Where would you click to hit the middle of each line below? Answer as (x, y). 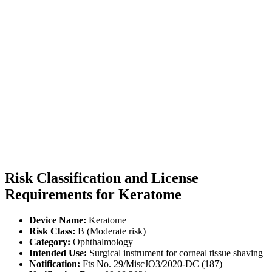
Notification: (55, 263)
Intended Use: (58, 253)
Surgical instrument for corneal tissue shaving (175, 253)
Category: (50, 242)
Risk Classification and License (102, 178)
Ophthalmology (102, 242)
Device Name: (58, 220)
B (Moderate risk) (110, 231)
